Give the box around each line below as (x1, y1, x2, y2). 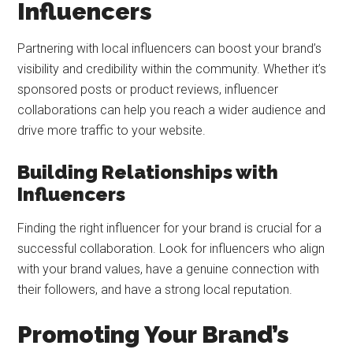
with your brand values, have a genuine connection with (17, 262, 320, 277)
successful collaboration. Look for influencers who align (17, 241, 325, 256)
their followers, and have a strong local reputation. (17, 282, 293, 297)
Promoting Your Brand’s (17, 321, 290, 348)
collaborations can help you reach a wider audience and (17, 102, 326, 117)
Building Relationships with (17, 161, 279, 184)
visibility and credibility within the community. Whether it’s (17, 61, 327, 76)
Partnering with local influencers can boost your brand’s (17, 41, 322, 56)
